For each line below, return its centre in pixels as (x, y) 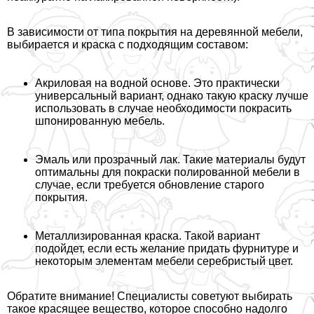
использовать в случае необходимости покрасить (163, 109)
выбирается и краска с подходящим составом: (128, 45)
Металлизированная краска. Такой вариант (148, 236)
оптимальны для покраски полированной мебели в (168, 172)
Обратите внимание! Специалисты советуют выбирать (150, 296)
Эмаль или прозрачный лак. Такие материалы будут (170, 160)
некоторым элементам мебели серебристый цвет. (164, 261)
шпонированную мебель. (100, 121)
